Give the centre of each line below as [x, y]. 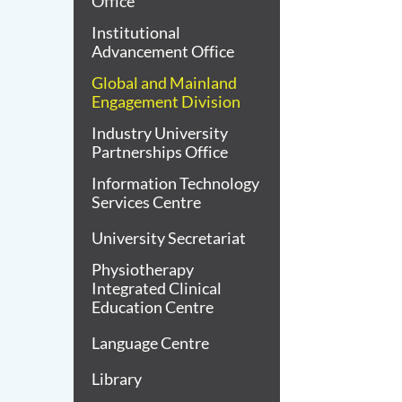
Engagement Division [166, 101]
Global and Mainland [164, 83]
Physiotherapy [143, 269]
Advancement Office [163, 51]
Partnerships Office [160, 152]
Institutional [136, 32]
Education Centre [153, 307]
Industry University [160, 133]
